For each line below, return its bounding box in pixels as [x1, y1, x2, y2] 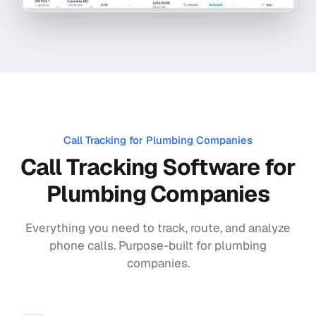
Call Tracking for [63, 133, 146, 147]
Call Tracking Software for [20, 152, 296, 181]
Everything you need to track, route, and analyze [25, 219, 291, 236]
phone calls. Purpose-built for [49, 237, 214, 253]
